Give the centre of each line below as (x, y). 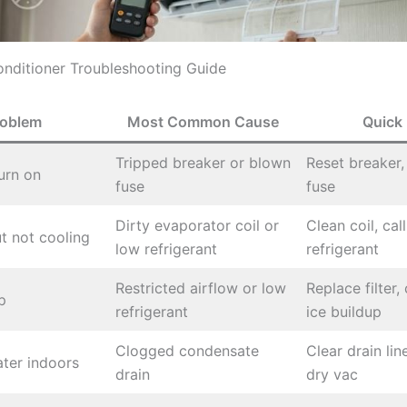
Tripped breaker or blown (203, 163)
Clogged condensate (187, 351)
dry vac (332, 375)
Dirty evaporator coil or (197, 226)
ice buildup (344, 312)
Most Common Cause (203, 122)
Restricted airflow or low (201, 288)
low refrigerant (166, 249)
